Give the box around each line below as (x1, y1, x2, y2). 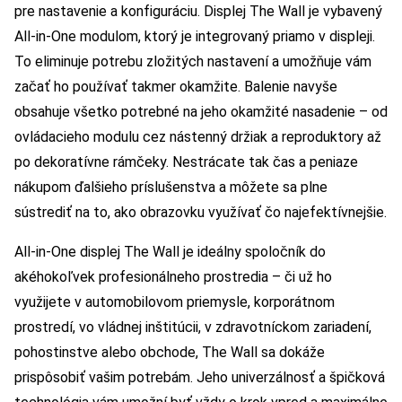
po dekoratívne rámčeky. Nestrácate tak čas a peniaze (14, 153, 358, 171)
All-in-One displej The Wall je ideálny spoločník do (14, 243, 326, 261)
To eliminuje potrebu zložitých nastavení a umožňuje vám (14, 53, 371, 71)
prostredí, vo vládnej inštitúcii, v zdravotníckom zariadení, (14, 319, 371, 336)
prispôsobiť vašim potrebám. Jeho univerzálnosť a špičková (14, 369, 385, 387)
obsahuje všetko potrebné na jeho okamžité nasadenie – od (14, 103, 388, 121)
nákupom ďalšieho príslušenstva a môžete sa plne (14, 179, 328, 197)
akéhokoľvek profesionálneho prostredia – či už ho (14, 268, 332, 286)
